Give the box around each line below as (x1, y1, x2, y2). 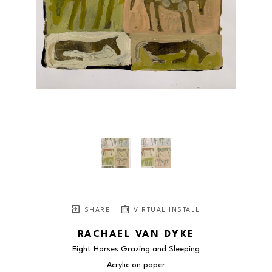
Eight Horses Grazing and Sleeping (72, 245, 200, 254)
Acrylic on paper (107, 261, 165, 270)
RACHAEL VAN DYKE (77, 229, 195, 240)
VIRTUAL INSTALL (131, 207, 200, 214)
